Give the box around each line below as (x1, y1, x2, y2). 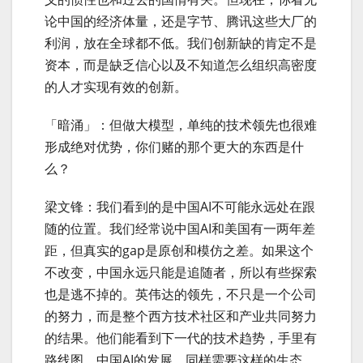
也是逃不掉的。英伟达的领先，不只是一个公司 (45, 284, 317, 303)
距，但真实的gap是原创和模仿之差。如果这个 (45, 241, 314, 259)
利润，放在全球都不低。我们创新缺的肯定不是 (45, 33, 317, 52)
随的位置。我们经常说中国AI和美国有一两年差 (45, 219, 315, 237)
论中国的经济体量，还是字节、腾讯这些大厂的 (45, 11, 317, 30)
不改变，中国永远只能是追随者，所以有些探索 (45, 263, 317, 281)
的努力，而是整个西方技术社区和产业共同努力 (45, 306, 317, 325)
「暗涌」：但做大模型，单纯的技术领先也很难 (45, 115, 317, 134)
